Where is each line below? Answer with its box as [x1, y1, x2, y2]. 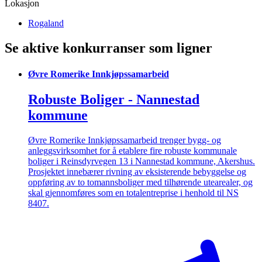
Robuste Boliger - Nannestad [28, 91, 199, 107]
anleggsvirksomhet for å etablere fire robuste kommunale [28, 145, 237, 156]
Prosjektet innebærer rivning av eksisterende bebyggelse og [28, 166, 246, 177]
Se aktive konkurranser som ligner [5, 40, 212, 56]
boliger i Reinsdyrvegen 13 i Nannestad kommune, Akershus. [28, 156, 255, 166]
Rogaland [28, 18, 64, 29]
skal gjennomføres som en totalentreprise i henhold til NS [28, 187, 239, 198]
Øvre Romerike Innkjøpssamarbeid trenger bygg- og [28, 135, 221, 145]
